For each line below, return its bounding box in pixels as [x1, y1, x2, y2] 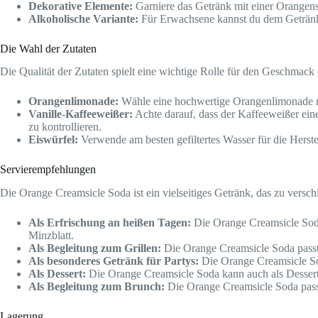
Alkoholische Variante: [28, 12, 138, 25]
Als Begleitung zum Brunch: [28, 280, 165, 293]
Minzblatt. [28, 229, 74, 242]
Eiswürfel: [28, 133, 78, 146]
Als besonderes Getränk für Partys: [28, 255, 199, 268]
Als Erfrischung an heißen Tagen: [28, 216, 191, 229]
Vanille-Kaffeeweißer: [28, 108, 133, 121]
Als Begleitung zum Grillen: [28, 242, 161, 255]
